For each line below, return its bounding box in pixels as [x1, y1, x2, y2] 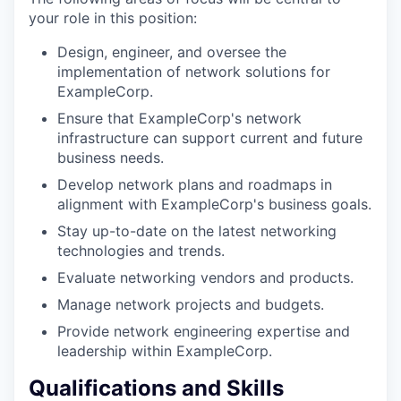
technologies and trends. [57, 241, 225, 260]
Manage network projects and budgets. [57, 294, 324, 313]
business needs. [57, 148, 164, 166]
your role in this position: [29, 8, 197, 27]
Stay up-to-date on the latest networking [57, 221, 337, 240]
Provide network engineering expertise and [57, 321, 350, 340]
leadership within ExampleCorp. [57, 341, 272, 360]
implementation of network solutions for [57, 62, 330, 81]
